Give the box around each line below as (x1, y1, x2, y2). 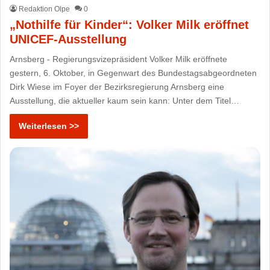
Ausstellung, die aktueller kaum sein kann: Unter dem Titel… (10, 96, 240, 106)
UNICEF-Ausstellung (10, 33, 127, 46)
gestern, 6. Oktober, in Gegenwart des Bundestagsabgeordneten (10, 68, 257, 78)
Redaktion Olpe (19, 5, 71, 14)
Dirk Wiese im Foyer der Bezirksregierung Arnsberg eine (10, 82, 225, 92)
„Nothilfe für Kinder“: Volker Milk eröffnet (10, 18, 250, 32)
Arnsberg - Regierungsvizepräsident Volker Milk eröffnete (10, 54, 228, 64)
